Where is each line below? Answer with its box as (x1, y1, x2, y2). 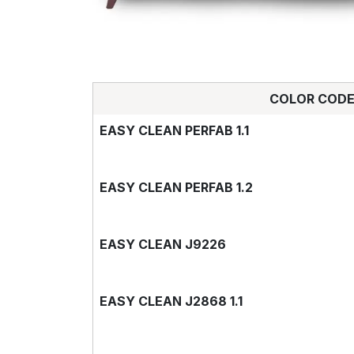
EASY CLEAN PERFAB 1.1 (100, 122, 249, 138)
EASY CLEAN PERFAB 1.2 (100, 179, 253, 195)
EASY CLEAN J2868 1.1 (100, 292, 243, 309)
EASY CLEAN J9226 (100, 235, 226, 252)
